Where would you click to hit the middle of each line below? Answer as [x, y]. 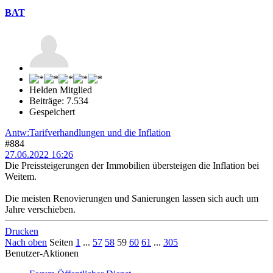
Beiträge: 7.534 [59, 101]
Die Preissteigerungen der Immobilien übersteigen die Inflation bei [132, 165]
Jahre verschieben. [40, 209]
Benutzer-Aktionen [42, 253]
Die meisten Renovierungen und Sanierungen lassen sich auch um [132, 198]
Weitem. [21, 176]
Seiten [61, 242]
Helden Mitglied [61, 90]
